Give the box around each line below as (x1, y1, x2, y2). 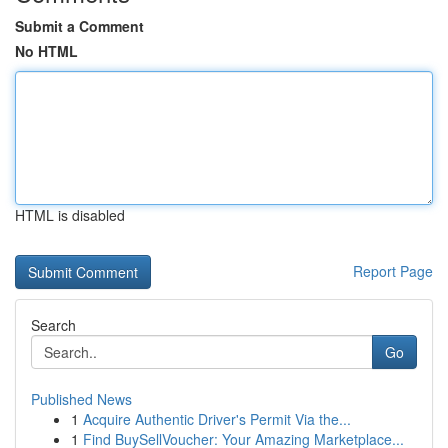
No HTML (15, 41, 78, 61)
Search (31, 315, 76, 335)
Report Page (353, 261, 433, 281)
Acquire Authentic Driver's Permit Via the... (83, 409, 351, 429)
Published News (31, 389, 132, 409)
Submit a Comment (15, 16, 144, 36)
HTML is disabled (15, 205, 125, 225)
